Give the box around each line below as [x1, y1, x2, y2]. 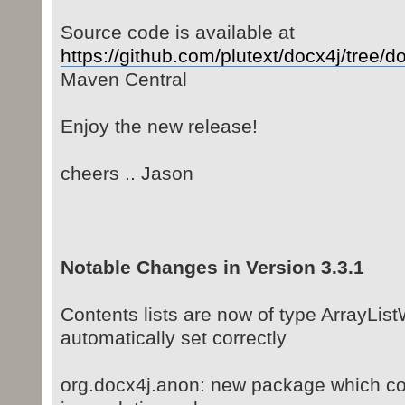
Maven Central [60, 69, 187, 90]
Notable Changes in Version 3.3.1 [60, 257, 364, 278]
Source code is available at [60, 22, 295, 43]
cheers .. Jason [60, 163, 193, 184]
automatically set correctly [60, 327, 287, 349]
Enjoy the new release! [60, 116, 258, 137]
